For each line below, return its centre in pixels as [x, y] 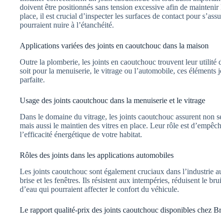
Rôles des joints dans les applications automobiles [97, 155]
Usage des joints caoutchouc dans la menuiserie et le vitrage [112, 101]
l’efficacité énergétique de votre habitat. [81, 134]
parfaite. [32, 80]
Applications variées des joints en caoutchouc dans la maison [114, 46]
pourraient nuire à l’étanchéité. [67, 25]
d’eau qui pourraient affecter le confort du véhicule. [99, 189]
